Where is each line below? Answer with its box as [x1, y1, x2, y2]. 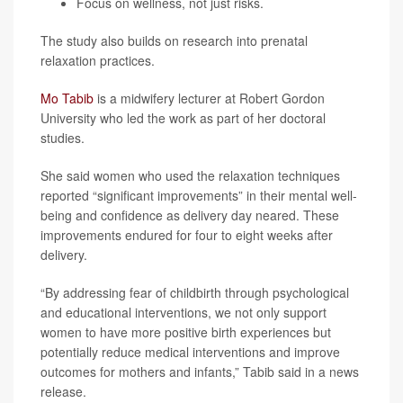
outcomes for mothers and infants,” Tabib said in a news [40, 363, 359, 381]
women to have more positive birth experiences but [40, 323, 331, 342]
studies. [40, 129, 85, 148]
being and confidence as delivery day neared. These [40, 206, 339, 225]
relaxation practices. [40, 51, 155, 70]
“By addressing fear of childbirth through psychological [40, 283, 349, 302]
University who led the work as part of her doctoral [40, 109, 326, 128]
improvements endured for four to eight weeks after [40, 226, 333, 245]
